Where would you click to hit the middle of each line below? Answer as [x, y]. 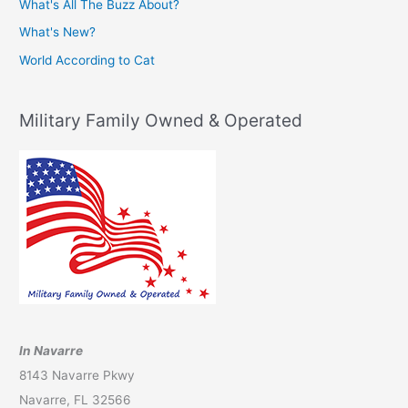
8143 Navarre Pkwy [77, 376]
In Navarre [51, 351]
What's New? [58, 32]
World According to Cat [87, 60]
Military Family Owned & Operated [161, 120]
